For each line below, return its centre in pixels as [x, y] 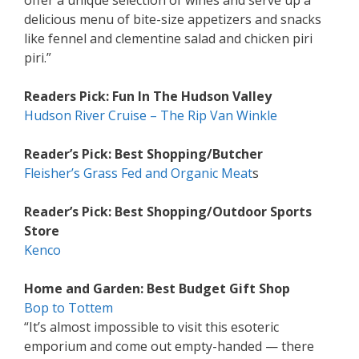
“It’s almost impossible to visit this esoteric [151, 327]
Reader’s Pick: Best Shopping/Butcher [143, 154]
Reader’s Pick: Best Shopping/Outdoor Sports [168, 212]
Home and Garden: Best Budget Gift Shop [157, 289]
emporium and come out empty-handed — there [169, 347]
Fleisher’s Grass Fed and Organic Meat [138, 173]
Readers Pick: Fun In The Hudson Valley [148, 97]
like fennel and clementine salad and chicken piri [168, 39]
